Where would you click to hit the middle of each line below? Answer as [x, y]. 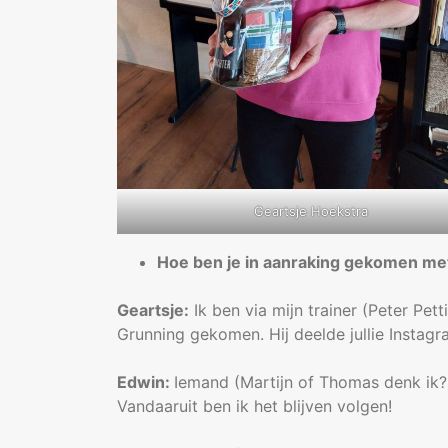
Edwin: [145, 381]
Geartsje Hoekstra [311, 210]
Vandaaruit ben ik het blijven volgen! [254, 405]
